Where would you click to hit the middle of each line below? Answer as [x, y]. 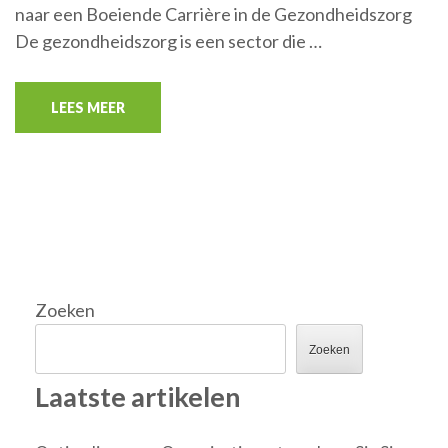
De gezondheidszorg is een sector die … [168, 41]
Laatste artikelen [138, 396]
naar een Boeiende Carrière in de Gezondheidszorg [213, 14]
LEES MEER [88, 107]
